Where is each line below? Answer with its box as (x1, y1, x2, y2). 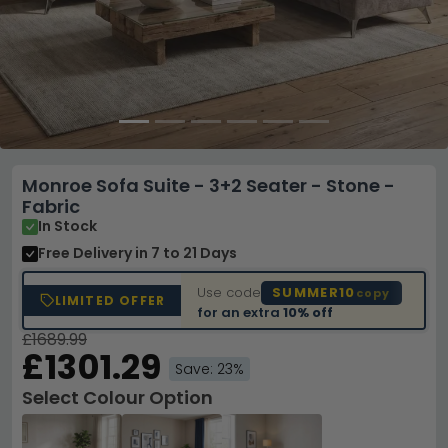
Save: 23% (175, 359, 244, 379)
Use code (197, 282, 262, 302)
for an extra (197, 302, 284, 322)
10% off (283, 302, 334, 322)
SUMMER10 (272, 282, 356, 302)
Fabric (22, 194, 80, 219)
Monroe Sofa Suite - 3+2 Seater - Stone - (22, 173, 395, 198)
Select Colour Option (22, 385, 213, 410)
